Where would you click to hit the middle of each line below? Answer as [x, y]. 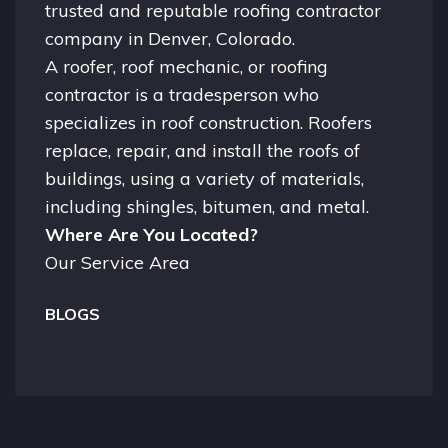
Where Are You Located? [151, 234]
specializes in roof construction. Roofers [208, 122]
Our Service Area [117, 262]
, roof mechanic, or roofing [220, 66]
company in [96, 38]
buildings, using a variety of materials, [204, 178]
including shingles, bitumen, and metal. [207, 206]
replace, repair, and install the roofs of [202, 150]
